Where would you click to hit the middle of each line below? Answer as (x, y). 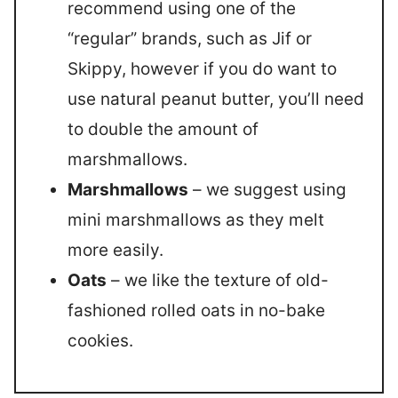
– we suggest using (267, 189)
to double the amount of (163, 129)
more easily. (115, 250)
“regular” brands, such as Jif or (190, 38)
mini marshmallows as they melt (196, 219)
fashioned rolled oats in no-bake (196, 310)
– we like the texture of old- (218, 280)
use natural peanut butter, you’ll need (216, 99)
